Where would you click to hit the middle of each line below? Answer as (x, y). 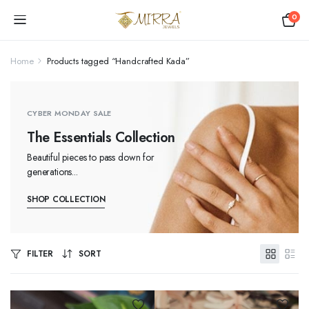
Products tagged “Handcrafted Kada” (118, 61)
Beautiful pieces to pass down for (91, 157)
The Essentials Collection (101, 138)
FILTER (40, 254)
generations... (52, 172)
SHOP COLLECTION (66, 199)
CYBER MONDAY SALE (69, 113)
